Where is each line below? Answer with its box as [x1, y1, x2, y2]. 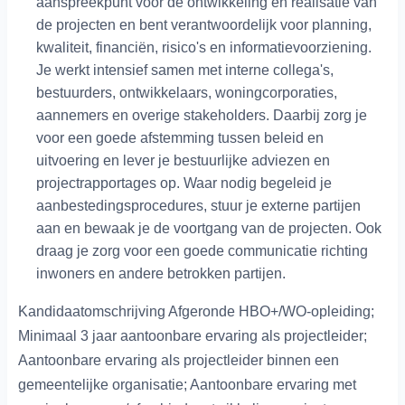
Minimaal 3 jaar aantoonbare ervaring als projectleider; [18, 328, 367, 344]
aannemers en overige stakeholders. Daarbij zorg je [36, 108, 367, 124]
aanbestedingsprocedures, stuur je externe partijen [36, 198, 361, 214]
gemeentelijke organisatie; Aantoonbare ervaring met [18, 377, 356, 393]
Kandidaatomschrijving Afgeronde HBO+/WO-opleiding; [18, 304, 374, 320]
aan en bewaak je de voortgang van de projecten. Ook [36, 221, 381, 237]
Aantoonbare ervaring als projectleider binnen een [18, 353, 339, 369]
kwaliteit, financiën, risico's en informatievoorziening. [36, 40, 372, 56]
